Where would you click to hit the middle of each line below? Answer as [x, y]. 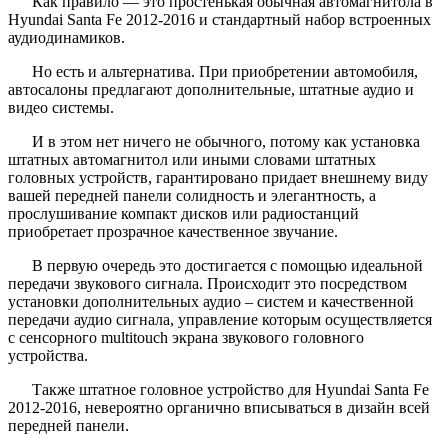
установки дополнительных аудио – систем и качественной [211, 301]
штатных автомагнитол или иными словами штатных [192, 159]
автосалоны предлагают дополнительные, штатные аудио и [211, 89]
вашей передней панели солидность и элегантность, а [192, 195]
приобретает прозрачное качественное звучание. [173, 231]
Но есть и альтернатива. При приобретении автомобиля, [225, 71]
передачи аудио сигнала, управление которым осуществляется [220, 319]
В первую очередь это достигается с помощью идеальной [227, 265]
